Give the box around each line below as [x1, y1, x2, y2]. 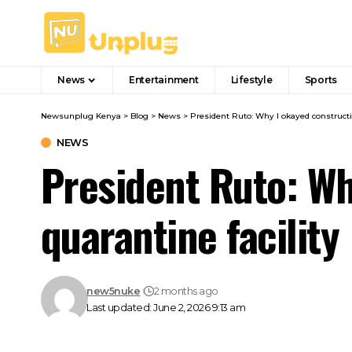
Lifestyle [230, 74, 273, 86]
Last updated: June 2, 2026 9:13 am [86, 302, 246, 313]
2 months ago [153, 285, 218, 297]
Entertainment [128, 74, 199, 86]
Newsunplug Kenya [41, 111, 121, 121]
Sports [304, 74, 338, 86]
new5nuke [86, 285, 141, 297]
